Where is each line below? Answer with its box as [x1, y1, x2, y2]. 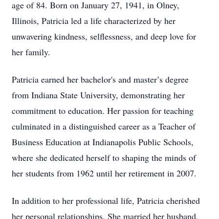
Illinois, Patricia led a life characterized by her [12, 15, 175, 26]
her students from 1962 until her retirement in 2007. [12, 167, 199, 179]
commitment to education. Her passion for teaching [12, 105, 194, 116]
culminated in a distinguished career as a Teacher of [12, 120, 196, 132]
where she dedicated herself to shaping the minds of [12, 152, 196, 163]
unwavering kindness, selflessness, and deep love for [12, 30, 196, 42]
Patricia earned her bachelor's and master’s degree [12, 73, 189, 85]
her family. [12, 46, 50, 58]
